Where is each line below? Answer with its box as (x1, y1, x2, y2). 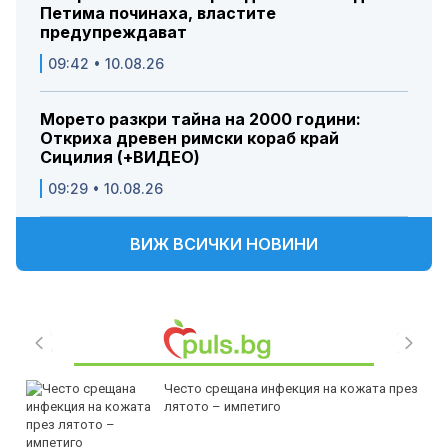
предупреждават (40, 22, 187, 43)
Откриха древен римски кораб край (40, 128, 339, 149)
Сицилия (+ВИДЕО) (40, 147, 200, 168)
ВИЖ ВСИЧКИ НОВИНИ (130, 234, 318, 255)
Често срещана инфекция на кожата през (164, 381, 418, 397)
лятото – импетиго (164, 399, 281, 415)
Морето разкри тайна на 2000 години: (40, 109, 361, 130)
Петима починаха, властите (40, 3, 276, 24)
